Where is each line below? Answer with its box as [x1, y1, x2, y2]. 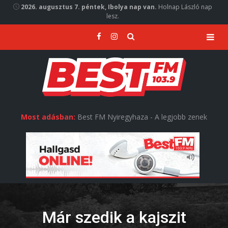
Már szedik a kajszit [42, 208, 186, 227]
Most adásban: [21, 112, 75, 122]
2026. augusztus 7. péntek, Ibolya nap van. [21, 3, 157, 11]
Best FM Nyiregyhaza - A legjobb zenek [75, 112, 207, 122]
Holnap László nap [157, 3, 212, 11]
